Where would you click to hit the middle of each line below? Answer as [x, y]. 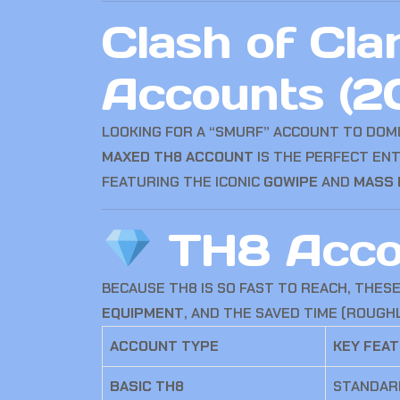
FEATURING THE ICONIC [183, 182]
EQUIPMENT [143, 313]
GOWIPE [291, 182]
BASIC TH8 [147, 386]
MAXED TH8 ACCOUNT [178, 157]
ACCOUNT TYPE [164, 346]
